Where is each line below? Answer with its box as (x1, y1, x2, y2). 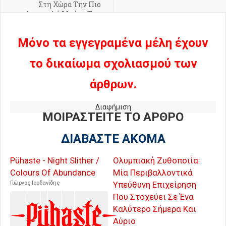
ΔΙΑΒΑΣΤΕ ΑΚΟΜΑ (61, 132, 165, 146)
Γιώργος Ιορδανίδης (10, 180, 60, 187)
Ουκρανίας (64, 19, 101, 29)
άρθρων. (89, 77, 137, 92)
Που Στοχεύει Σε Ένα (113, 192, 194, 202)
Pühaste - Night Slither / (10, 155, 99, 166)
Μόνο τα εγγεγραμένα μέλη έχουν (18, 36, 208, 50)
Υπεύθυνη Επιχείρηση (113, 180, 196, 190)
